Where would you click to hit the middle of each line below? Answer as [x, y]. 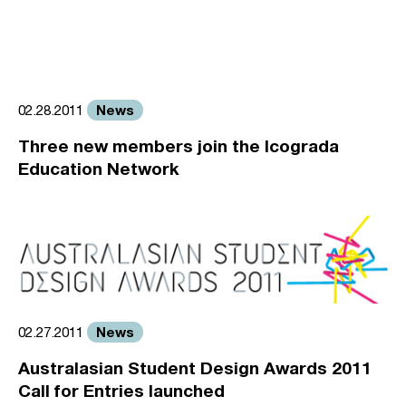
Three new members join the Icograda [179, 146]
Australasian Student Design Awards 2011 [195, 367]
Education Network [99, 169]
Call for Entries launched [121, 390]
